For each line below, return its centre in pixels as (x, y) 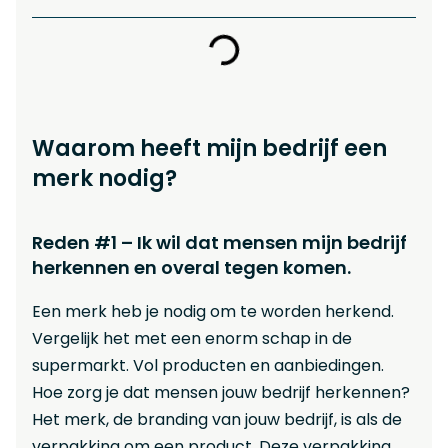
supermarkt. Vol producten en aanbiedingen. (208, 365)
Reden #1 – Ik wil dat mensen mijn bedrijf (219, 242)
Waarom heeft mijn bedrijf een (209, 148)
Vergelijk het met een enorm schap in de (192, 338)
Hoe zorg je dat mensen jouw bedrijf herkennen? (221, 392)
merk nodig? (104, 178)
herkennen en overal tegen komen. (191, 267)
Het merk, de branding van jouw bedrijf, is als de (217, 419)
